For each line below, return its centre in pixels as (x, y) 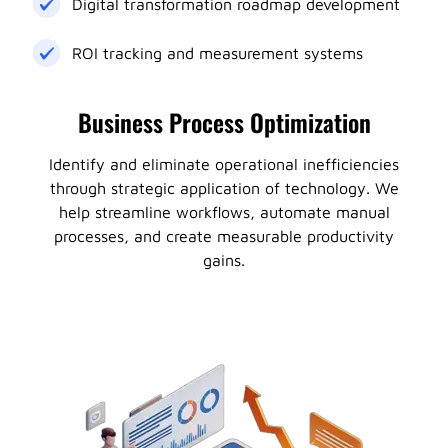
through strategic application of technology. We (224, 188)
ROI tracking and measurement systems (217, 53)
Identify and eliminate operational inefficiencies (224, 164)
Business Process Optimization (224, 122)
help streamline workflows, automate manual (224, 212)
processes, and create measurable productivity (224, 236)
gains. (224, 260)
